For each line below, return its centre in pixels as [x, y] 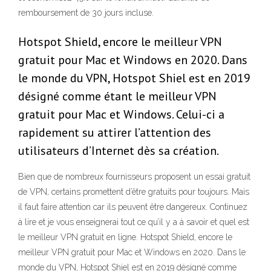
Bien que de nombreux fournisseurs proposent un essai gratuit [134, 177]
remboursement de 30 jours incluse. [86, 13]
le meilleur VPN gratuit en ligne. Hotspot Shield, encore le [125, 237]
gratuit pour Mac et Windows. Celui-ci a [121, 115]
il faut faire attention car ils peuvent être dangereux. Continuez [133, 207]
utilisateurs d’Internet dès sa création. [119, 151]
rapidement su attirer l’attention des [115, 133]
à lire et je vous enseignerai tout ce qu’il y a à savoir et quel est [134, 222]
